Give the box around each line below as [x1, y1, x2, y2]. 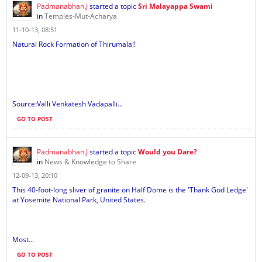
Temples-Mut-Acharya [44, 11, 117, 21]
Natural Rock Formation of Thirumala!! [12, 39, 136, 49]
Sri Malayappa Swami [138, 1, 213, 11]
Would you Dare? [138, 147, 197, 157]
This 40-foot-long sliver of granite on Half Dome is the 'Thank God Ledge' [12, 185, 248, 195]
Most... [12, 235, 34, 244]
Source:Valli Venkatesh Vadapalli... [12, 99, 123, 109]
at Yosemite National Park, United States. [12, 195, 146, 205]
